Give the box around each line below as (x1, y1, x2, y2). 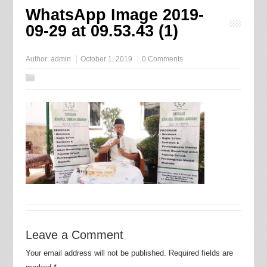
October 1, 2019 (80, 55, 132, 64)
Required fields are (168, 249, 233, 258)
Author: (25, 55, 51, 64)
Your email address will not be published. (25, 249, 166, 258)
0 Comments (141, 55, 183, 64)
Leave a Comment (25, 228, 123, 242)
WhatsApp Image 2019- (25, 6, 204, 24)
